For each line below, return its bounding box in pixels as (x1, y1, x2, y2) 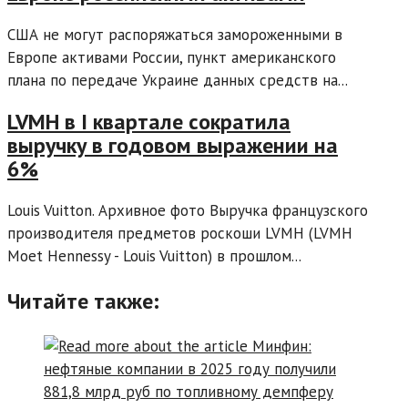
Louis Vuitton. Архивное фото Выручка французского (7, 199, 368, 220)
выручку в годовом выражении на (7, 130, 338, 159)
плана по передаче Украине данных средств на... (7, 70, 348, 90)
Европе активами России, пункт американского (7, 47, 336, 67)
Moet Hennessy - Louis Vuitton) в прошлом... (7, 245, 301, 266)
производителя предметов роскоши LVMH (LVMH (7, 222, 352, 243)
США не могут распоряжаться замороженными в (7, 25, 342, 45)
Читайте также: (7, 286, 159, 315)
